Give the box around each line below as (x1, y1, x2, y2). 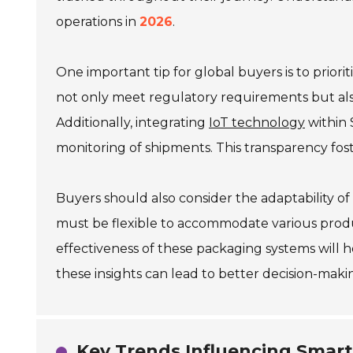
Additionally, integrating (56, 115, 209, 130)
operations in (56, 14, 139, 29)
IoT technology (209, 115, 305, 130)
